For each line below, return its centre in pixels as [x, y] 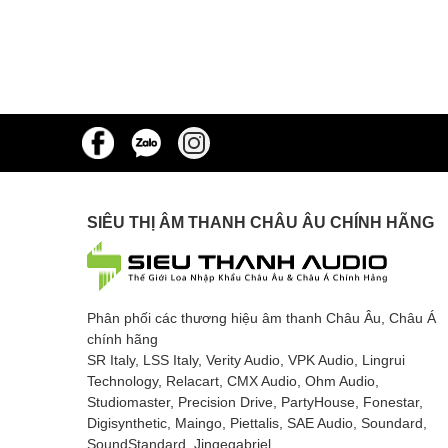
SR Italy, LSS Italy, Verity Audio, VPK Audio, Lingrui [246, 359]
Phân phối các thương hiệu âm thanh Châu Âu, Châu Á [261, 317]
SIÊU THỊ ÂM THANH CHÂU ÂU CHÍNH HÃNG [260, 221]
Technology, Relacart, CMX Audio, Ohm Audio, [233, 380]
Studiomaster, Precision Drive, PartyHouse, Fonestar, [255, 401]
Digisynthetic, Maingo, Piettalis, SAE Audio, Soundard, [257, 422]
